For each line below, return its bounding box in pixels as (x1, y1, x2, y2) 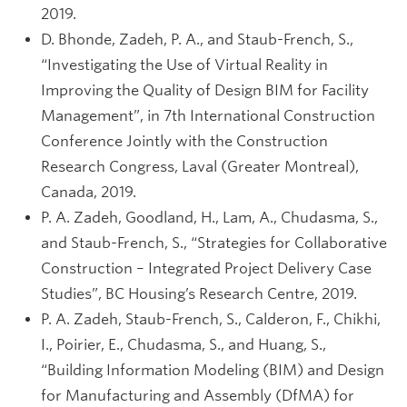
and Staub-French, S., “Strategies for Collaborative (41, 234, 387, 252)
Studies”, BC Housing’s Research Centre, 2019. (41, 285, 357, 303)
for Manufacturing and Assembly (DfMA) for (41, 387, 354, 404)
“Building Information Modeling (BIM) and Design (41, 362, 384, 379)
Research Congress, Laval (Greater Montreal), (41, 158, 359, 175)
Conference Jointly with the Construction (41, 133, 328, 150)
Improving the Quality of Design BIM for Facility (41, 82, 369, 99)
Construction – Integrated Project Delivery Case (41, 260, 372, 277)
